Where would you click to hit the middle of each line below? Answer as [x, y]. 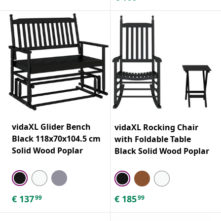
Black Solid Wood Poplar [162, 151]
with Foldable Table [153, 139]
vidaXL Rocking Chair [156, 127]
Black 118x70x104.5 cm [56, 138]
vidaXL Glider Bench [51, 127]
